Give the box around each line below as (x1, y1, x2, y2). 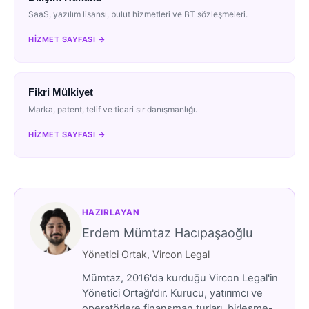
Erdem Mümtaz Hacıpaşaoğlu (81, 225, 252, 240)
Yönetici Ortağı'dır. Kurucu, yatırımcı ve (81, 287, 263, 300)
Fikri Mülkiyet (28, 86, 93, 99)
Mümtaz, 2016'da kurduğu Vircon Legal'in (81, 272, 278, 285)
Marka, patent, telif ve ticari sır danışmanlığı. (28, 104, 197, 115)
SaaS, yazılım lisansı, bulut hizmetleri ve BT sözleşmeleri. (28, 9, 248, 20)
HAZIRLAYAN (81, 207, 140, 217)
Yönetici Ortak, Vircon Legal (81, 248, 210, 261)
